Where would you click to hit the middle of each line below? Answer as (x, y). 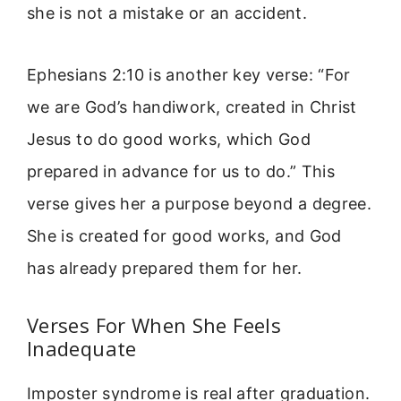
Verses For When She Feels (154, 325)
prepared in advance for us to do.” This (181, 171)
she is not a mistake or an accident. (167, 13)
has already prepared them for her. (165, 268)
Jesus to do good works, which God (169, 139)
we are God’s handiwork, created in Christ (192, 107)
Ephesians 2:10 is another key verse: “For (189, 74)
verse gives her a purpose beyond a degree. (200, 203)
